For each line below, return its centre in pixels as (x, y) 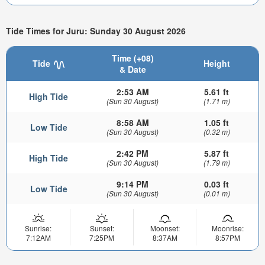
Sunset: (102, 228)
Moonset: (165, 228)
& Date (132, 70)
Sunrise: (38, 228)
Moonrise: (227, 228)
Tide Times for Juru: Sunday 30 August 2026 (96, 30)
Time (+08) (132, 58)
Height (216, 64)
